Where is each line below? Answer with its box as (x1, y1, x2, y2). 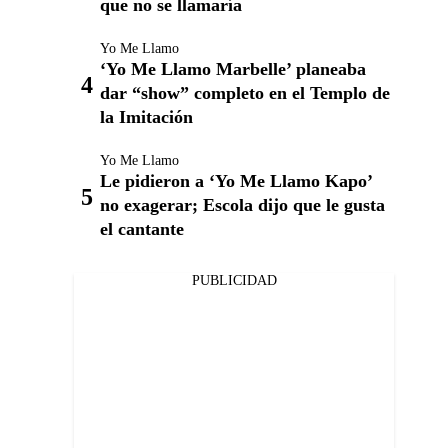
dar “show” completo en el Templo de (100, 83, 390, 103)
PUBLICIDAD (191, 273, 277, 288)
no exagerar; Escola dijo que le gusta (100, 195, 385, 215)
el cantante (100, 219, 184, 239)
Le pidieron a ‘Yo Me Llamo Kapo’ (100, 171, 372, 191)
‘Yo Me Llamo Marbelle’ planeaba (100, 59, 366, 79)
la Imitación (100, 107, 193, 127)
